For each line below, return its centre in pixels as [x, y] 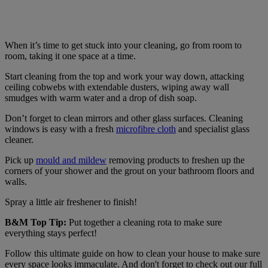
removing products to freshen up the [176, 160]
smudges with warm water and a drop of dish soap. [101, 98]
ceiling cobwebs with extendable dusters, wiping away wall [117, 87]
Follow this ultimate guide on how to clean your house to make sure [133, 254]
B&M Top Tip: [37, 223]
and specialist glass [213, 129]
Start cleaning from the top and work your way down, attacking [124, 77]
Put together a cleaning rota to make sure [145, 223]
